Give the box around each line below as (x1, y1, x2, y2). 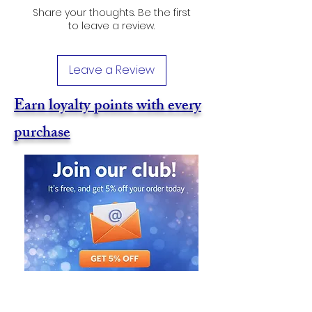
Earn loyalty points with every (14, 93, 201, 120)
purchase (14, 120, 70, 148)
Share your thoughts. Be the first (32, 6, 191, 19)
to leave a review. (68, 19, 155, 33)
